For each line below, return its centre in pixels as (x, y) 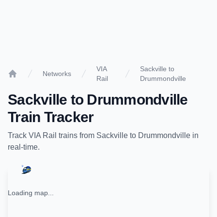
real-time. (24, 147)
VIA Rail (43, 135)
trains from (77, 135)
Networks (57, 74)
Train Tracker (51, 117)
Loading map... (31, 193)
